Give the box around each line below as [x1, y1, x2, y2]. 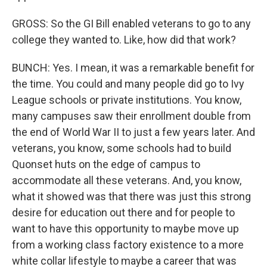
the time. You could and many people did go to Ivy [12, 77, 244, 90]
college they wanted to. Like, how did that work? [12, 33, 236, 46]
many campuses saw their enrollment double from [12, 110, 251, 122]
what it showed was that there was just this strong [12, 190, 251, 203]
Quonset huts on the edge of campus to [12, 158, 200, 170]
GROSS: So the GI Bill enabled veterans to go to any [12, 17, 251, 30]
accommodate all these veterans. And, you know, [12, 174, 241, 187]
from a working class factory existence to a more [12, 238, 244, 251]
